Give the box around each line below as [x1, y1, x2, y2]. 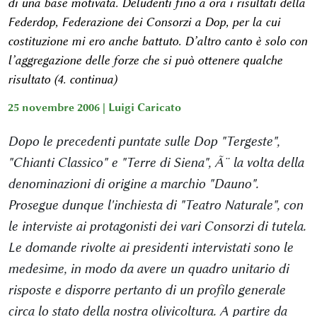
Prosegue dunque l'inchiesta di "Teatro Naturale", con [7, 197, 303, 213]
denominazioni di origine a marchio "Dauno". [7, 175, 258, 192]
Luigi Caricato [108, 101, 181, 114]
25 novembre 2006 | [7, 101, 108, 114]
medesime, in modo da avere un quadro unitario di [7, 260, 289, 277]
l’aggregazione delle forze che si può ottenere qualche [7, 53, 282, 67]
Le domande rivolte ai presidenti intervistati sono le [7, 239, 293, 255]
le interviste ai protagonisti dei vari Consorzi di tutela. [7, 218, 306, 234]
